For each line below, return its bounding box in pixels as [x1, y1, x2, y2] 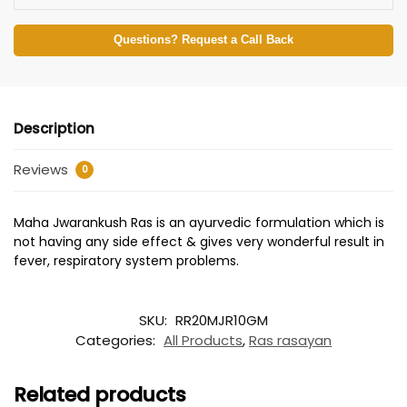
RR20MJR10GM [175, 310, 268, 330]
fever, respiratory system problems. [14, 252, 239, 271]
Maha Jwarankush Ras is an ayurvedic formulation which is [14, 213, 384, 233]
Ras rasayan [249, 330, 332, 350]
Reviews [14, 159, 72, 179]
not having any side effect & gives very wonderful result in [14, 233, 384, 252]
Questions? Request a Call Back [114, 34, 293, 47]
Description [14, 118, 94, 138]
